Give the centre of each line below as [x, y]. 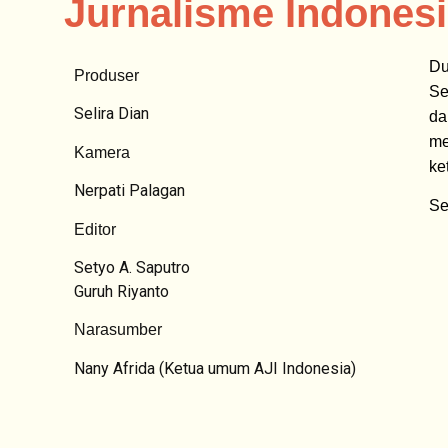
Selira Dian [111, 114]
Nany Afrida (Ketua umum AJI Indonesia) [215, 368]
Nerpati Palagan [129, 191]
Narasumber [118, 330]
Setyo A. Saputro [132, 267]
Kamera [107, 152]
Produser [111, 75]
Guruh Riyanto [121, 291]
